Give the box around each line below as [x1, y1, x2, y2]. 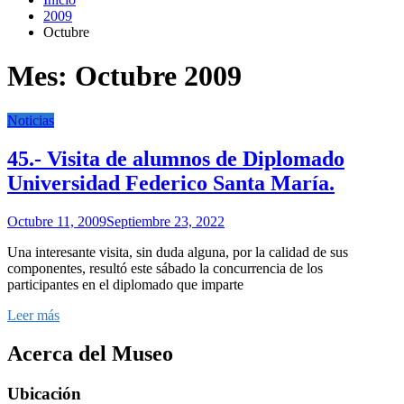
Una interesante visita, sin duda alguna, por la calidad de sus [7, 243, 348, 260]
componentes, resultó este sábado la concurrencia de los [7, 260, 323, 276]
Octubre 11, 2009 [7, 213, 106, 229]
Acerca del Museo [7, 341, 173, 365]
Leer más [7, 307, 60, 323]
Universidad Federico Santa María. [7, 170, 335, 195]
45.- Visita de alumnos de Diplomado [7, 146, 344, 170]
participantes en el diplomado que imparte [7, 276, 243, 292]
